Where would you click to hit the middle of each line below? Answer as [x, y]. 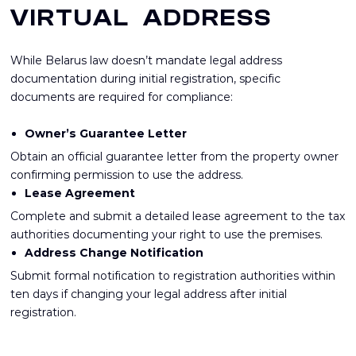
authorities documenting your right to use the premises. [166, 234]
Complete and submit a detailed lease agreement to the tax [178, 216]
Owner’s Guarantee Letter [107, 133]
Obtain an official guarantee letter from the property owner [174, 156]
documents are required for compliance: [122, 97]
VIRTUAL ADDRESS [141, 17]
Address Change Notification [115, 252]
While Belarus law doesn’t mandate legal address [146, 60]
